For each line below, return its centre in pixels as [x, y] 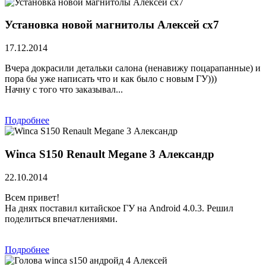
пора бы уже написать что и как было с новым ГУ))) [111, 79]
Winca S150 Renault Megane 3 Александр [110, 154]
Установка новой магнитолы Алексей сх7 [112, 25]
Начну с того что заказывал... [64, 90]
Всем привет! [32, 197]
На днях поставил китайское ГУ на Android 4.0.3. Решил [119, 208]
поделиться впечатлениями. [61, 218]
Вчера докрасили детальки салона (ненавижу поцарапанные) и [133, 68]
